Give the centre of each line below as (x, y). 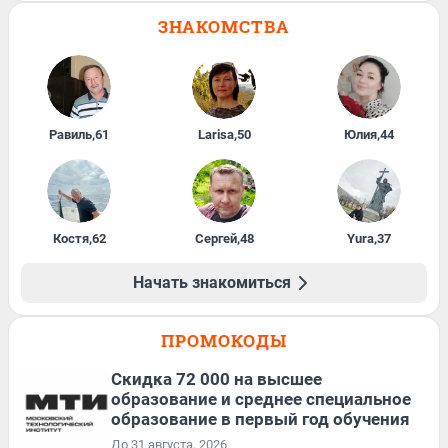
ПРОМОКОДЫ (224, 340)
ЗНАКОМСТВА (224, 26)
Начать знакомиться (212, 282)
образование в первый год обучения (260, 418)
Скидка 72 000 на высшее (216, 378)
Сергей (215, 238)
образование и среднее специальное (261, 398)
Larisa (215, 134)
